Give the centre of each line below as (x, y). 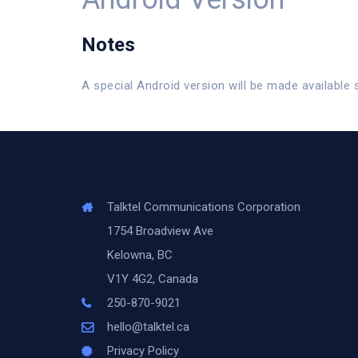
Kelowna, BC (140, 255)
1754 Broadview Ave (161, 231)
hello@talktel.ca (149, 327)
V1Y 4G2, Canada (153, 279)
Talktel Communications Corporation (204, 207)
